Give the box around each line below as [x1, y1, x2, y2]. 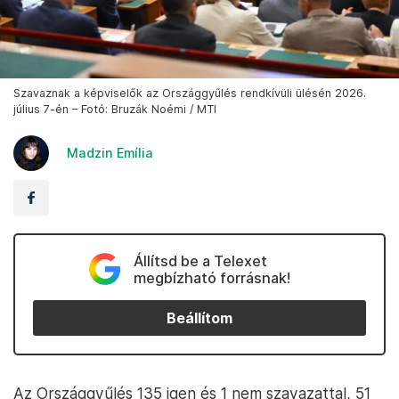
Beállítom [167, 309, 232, 327]
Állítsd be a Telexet [133, 252, 267, 271]
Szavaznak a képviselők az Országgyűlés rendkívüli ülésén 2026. [13, 86, 366, 101]
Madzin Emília [67, 145, 153, 161]
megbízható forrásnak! [133, 269, 290, 288]
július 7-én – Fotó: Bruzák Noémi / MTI [13, 102, 216, 117]
